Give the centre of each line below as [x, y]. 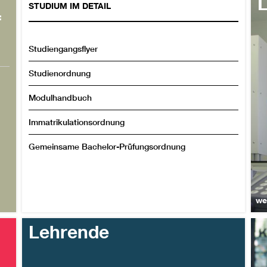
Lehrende [69, 232]
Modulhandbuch [60, 97]
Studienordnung [60, 73]
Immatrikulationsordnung [77, 122]
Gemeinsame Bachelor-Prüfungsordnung [107, 146]
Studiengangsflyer [63, 49]
